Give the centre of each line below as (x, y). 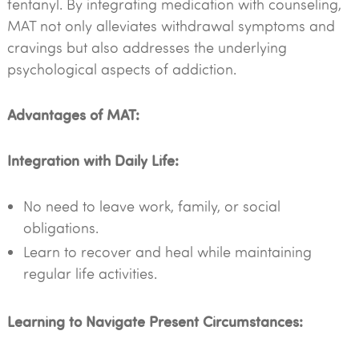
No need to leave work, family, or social (151, 206)
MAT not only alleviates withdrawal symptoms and (171, 26)
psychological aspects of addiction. (121, 69)
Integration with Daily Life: (93, 160)
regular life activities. (90, 273)
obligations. (61, 228)
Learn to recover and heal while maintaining (167, 252)
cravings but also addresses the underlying (147, 47)
